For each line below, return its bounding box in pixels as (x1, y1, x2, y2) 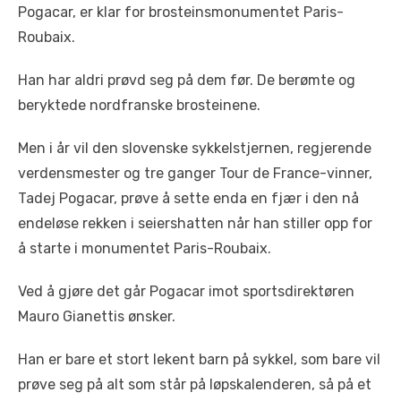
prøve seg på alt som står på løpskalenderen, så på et (18, 376, 371, 393)
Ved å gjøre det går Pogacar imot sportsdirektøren (18, 283, 354, 300)
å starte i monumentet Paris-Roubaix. (18, 240, 271, 257)
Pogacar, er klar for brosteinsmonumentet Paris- (18, 4, 344, 21)
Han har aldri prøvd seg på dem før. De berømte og (18, 72, 355, 89)
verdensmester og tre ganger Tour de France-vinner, (18, 165, 372, 182)
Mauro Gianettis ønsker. (18, 308, 175, 325)
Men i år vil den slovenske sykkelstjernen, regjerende (18, 140, 371, 157)
